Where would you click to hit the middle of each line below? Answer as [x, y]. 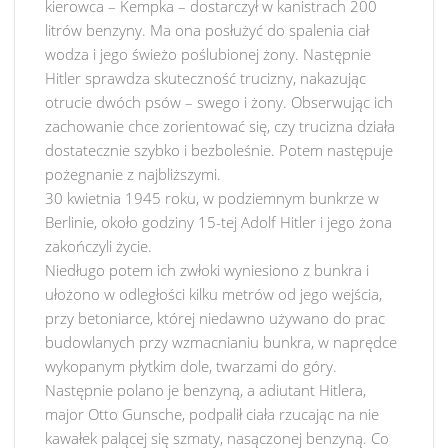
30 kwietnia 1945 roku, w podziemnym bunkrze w [212, 198]
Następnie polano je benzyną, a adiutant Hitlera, [205, 390]
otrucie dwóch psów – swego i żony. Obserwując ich [219, 102]
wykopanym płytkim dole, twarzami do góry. [191, 366]
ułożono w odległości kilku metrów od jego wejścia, [213, 294]
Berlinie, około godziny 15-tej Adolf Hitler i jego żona [218, 222]
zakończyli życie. [98, 246]
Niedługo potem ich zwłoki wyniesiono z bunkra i [207, 270]
